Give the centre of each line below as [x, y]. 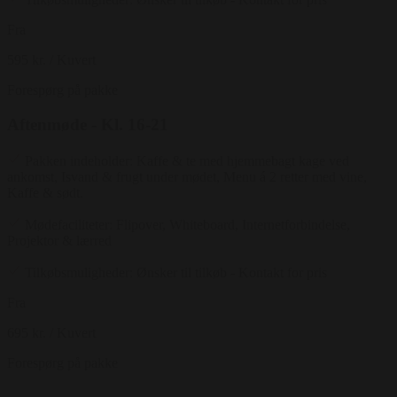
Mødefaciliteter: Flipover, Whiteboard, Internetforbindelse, [187, 224]
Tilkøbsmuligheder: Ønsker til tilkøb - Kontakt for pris [176, 272]
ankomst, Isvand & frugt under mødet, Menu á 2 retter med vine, [187, 176]
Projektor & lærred [59, 240]
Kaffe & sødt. [45, 192]
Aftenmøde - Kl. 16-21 [88, 124]
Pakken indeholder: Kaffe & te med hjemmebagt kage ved [187, 160]
